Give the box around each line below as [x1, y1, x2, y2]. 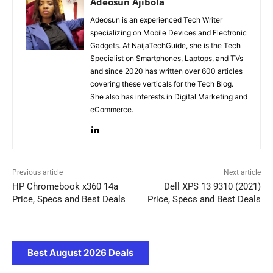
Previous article [12, 168, 63, 177]
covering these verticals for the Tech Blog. [90, 79, 233, 88]
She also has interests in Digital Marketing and [90, 91, 247, 101]
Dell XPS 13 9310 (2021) [163, 180, 261, 192]
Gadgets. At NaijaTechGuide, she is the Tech [90, 40, 241, 50]
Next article [223, 168, 261, 177]
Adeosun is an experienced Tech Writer [90, 15, 222, 24]
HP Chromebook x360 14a [12, 180, 118, 192]
